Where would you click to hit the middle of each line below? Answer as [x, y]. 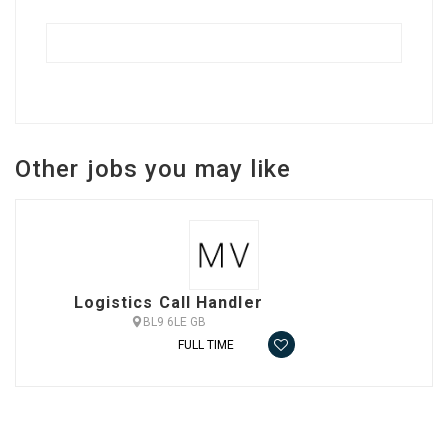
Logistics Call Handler [168, 302]
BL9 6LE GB [174, 321]
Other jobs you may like [153, 168]
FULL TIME [205, 344]
